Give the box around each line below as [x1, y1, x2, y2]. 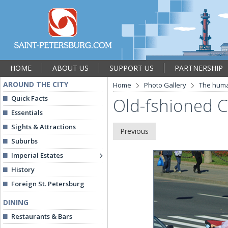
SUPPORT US [109, 63, 154, 73]
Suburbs [11, 136, 38, 146]
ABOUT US [52, 63, 89, 73]
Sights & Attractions [11, 122, 76, 131]
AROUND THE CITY [3, 79, 68, 89]
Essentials [11, 108, 43, 117]
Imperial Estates [11, 151, 63, 160]
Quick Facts [11, 94, 48, 103]
